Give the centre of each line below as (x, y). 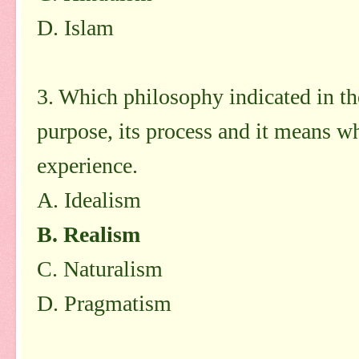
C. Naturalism (100, 268)
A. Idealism (89, 200)
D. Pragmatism (104, 303)
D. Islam (75, 27)
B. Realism (89, 234)
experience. (87, 165)
